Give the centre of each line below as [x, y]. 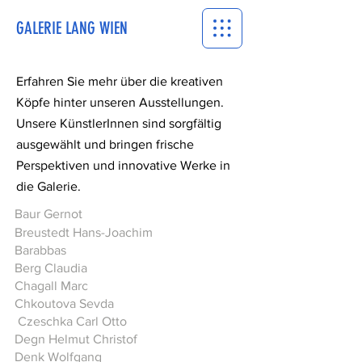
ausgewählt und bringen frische [105, 144]
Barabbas [40, 250]
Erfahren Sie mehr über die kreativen [120, 81]
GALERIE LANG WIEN [72, 28]
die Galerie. [48, 186]
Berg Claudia [51, 268]
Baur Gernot [50, 214]
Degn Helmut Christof [76, 339]
